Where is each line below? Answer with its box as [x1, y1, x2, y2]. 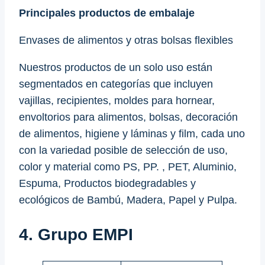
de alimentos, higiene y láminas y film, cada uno [19, 128, 245, 140]
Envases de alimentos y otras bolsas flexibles [19, 34, 233, 47]
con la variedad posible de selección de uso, [19, 144, 228, 157]
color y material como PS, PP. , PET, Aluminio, [19, 161, 237, 173]
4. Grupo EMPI [19, 225, 133, 244]
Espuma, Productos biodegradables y [19, 177, 196, 190]
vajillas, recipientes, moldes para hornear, [19, 95, 215, 107]
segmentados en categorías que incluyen [19, 78, 213, 91]
